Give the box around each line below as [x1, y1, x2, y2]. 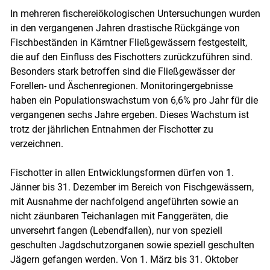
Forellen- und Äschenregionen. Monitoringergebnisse [10, 80, 233, 92]
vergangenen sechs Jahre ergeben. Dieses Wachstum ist [10, 109, 249, 121]
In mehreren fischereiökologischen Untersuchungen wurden [10, 8, 260, 20]
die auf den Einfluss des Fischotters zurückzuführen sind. [10, 51, 253, 63]
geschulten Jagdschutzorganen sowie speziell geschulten [10, 239, 254, 251]
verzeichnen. [10, 138, 63, 150]
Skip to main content [82, 50, 187, 64]
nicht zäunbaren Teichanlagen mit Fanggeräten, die [10, 210, 228, 222]
